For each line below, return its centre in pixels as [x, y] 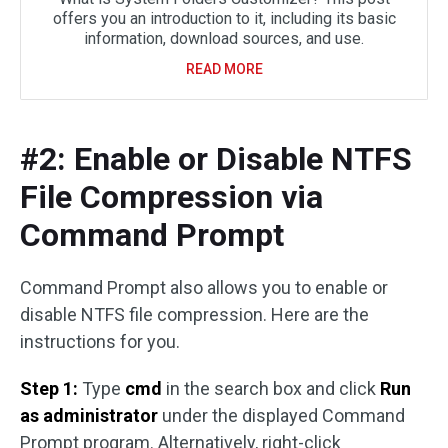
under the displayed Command [281, 416]
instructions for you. [100, 342]
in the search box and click [271, 389]
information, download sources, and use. [224, 39]
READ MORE [224, 69]
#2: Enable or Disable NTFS [216, 159]
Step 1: [49, 389]
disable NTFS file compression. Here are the [194, 315]
